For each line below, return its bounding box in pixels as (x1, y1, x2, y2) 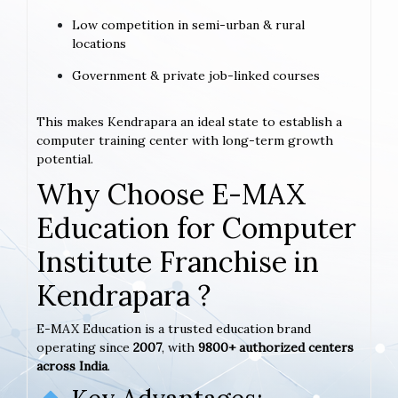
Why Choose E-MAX (36, 175, 306, 212)
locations (72, 35, 126, 52)
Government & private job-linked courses (72, 67, 320, 84)
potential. (36, 150, 93, 167)
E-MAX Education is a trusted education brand (36, 320, 311, 337)
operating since (36, 338, 133, 355)
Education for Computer (36, 209, 356, 246)
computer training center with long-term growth (36, 131, 333, 148)
